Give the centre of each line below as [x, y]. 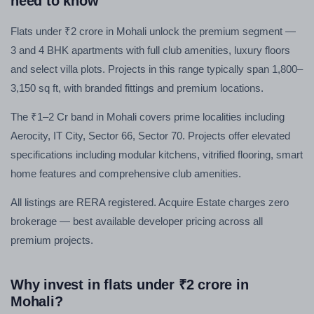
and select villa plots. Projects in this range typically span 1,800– [157, 69]
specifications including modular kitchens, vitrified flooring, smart [157, 155]
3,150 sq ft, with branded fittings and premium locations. [137, 88]
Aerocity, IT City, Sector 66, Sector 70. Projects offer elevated [150, 136]
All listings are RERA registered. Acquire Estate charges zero [150, 202]
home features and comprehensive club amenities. [126, 173]
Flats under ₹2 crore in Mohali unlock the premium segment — [153, 31]
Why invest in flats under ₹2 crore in [130, 285]
